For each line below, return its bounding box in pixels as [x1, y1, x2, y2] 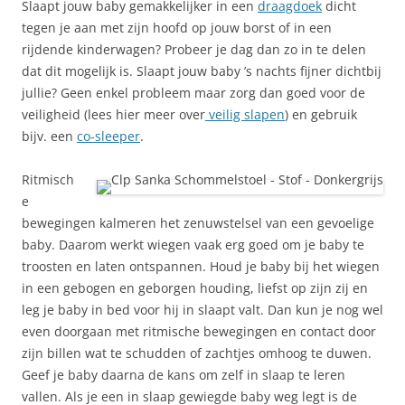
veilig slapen [205, 106, 285, 123]
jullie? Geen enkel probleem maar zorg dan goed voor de [22, 84, 365, 101]
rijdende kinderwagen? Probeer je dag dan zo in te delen [22, 41, 366, 58]
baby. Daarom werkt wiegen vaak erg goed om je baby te [22, 236, 364, 253]
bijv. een [22, 127, 77, 145]
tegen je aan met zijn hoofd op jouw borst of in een [22, 19, 332, 36]
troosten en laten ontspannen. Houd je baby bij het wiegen [22, 258, 380, 275]
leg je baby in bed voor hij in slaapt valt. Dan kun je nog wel [22, 301, 383, 318]
